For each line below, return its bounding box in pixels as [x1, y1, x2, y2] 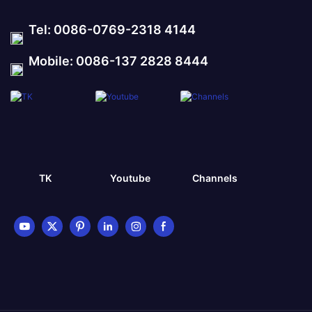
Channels [192, 172, 238, 185]
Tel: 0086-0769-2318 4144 [23, 22, 196, 37]
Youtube [109, 172, 150, 185]
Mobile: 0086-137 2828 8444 [23, 53, 208, 68]
